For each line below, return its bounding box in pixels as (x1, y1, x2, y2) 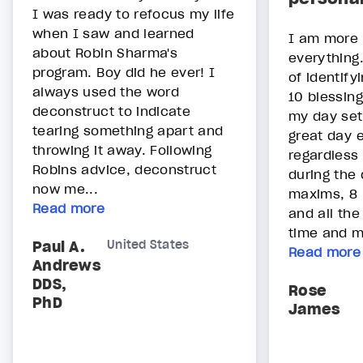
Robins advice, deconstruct (32, 161, 217, 178)
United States (107, 237, 190, 253)
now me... (32, 181, 99, 198)
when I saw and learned (32, 25, 194, 42)
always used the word (32, 83, 180, 100)
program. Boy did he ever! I (32, 64, 216, 81)
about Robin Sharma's (32, 45, 178, 62)
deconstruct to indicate (32, 103, 191, 120)
